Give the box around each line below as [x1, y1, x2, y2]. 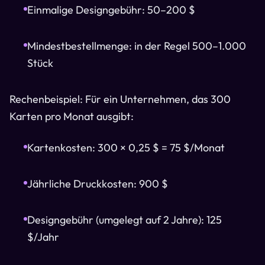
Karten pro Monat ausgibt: [9, 109, 134, 123]
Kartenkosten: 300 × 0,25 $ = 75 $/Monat [27, 141, 225, 154]
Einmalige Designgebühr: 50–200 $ [27, 3, 195, 17]
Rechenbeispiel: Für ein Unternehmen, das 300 [9, 92, 231, 106]
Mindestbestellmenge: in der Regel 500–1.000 [27, 39, 246, 53]
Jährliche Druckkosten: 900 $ [27, 177, 168, 190]
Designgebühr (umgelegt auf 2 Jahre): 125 [27, 213, 222, 227]
